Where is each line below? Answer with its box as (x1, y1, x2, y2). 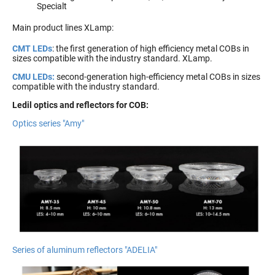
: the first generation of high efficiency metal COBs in (52, 44, 249, 54)
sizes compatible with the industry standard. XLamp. (12, 53, 212, 64)
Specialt (37, 1, 67, 12)
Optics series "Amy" (12, 118, 84, 129)
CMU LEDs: (12, 72, 55, 82)
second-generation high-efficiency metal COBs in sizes (55, 72, 260, 82)
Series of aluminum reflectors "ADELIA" (12, 244, 157, 255)
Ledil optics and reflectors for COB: (12, 100, 149, 110)
